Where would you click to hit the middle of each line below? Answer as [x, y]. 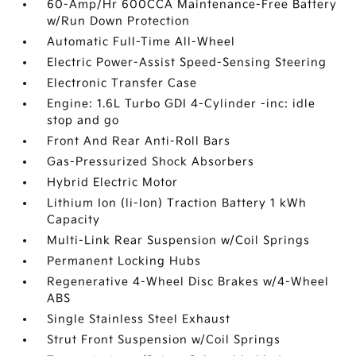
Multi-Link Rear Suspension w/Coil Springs [179, 240]
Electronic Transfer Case [122, 83]
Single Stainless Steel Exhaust [139, 319]
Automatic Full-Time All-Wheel [141, 42]
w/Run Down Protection [119, 21]
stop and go [83, 120]
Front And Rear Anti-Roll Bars [139, 141]
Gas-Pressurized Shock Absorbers [151, 162]
